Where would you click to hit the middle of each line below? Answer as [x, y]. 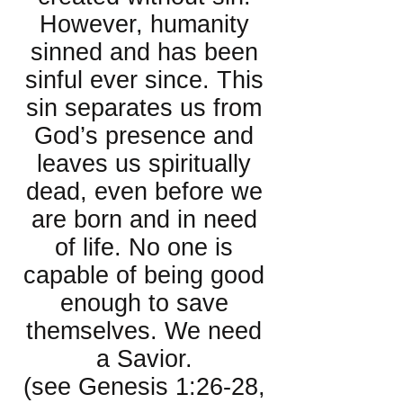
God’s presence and [144, 136]
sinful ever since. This [144, 80]
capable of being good [144, 275]
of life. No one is [144, 247]
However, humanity [144, 24]
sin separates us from [144, 108]
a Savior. [144, 359]
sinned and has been [144, 52]
